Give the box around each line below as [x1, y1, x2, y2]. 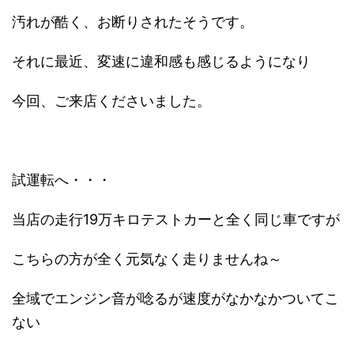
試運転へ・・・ [12, 171, 111, 188]
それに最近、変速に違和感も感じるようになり [12, 52, 311, 70]
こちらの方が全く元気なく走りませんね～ [12, 250, 282, 267]
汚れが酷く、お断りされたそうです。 [12, 13, 254, 30]
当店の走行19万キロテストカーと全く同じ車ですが [12, 210, 340, 228]
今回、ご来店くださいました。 [12, 92, 211, 109]
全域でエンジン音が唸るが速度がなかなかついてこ [12, 289, 339, 307]
